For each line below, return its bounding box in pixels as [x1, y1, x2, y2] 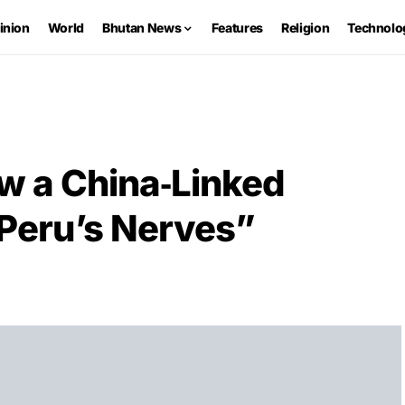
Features [211, 19, 264, 35]
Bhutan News [102, 19, 182, 35]
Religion [281, 19, 330, 35]
